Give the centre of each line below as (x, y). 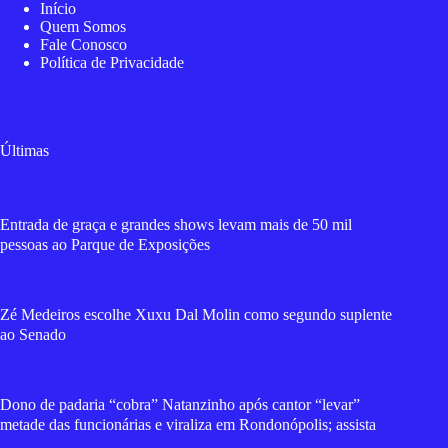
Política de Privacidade (112, 63)
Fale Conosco (83, 45)
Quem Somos (83, 27)
